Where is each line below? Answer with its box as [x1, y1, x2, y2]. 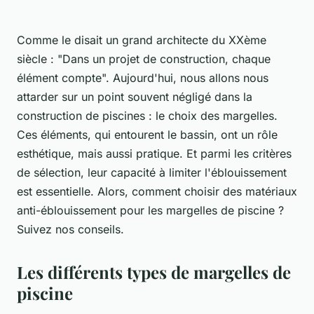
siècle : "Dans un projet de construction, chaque [17, 52, 271, 67]
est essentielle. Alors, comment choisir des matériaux [17, 184, 297, 199]
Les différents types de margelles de [17, 261, 291, 284]
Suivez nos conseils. [17, 222, 124, 237]
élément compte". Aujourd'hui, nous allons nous [17, 71, 268, 86]
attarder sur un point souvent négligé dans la [17, 90, 252, 104]
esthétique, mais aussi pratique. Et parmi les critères [17, 146, 292, 161]
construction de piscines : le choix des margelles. [17, 109, 278, 123]
